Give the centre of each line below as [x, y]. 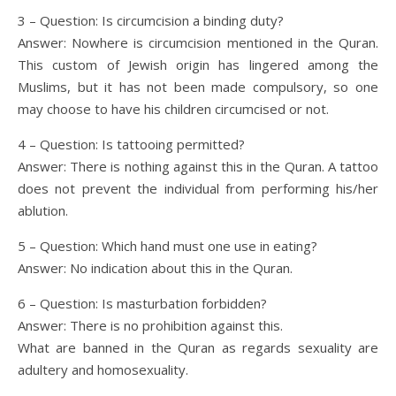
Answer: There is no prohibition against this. [150, 325]
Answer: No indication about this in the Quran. [155, 267]
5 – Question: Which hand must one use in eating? [168, 245]
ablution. [43, 210]
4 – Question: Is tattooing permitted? [131, 144]
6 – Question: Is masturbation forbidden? [142, 303]
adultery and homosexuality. [103, 369]
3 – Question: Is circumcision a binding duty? [151, 20]
